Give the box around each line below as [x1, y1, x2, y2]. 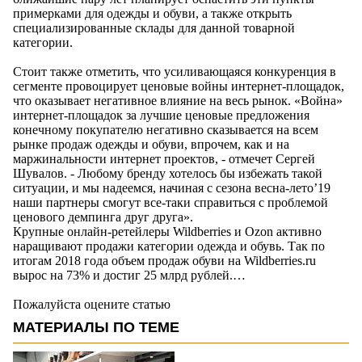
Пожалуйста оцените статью [13, 297, 170, 312]
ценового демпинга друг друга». [13, 210, 193, 225]
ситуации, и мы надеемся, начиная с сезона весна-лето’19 [13, 181, 330, 196]
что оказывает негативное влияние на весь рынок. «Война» [13, 94, 343, 108]
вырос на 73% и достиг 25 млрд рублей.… [13, 268, 246, 283]
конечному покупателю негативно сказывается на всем [13, 123, 318, 137]
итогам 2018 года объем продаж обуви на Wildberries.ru [13, 254, 316, 268]
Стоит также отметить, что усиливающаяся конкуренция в [13, 65, 336, 79]
